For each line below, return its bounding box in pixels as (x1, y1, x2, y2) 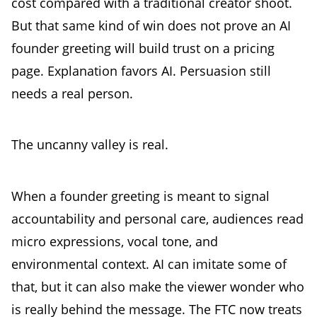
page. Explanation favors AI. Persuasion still (11, 62, 271, 79)
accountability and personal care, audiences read (11, 209, 304, 227)
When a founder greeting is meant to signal (11, 187, 270, 204)
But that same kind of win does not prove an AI (11, 16, 291, 34)
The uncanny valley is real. (11, 136, 168, 154)
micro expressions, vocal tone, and (11, 232, 218, 250)
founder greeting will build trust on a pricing (11, 39, 275, 57)
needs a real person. (11, 84, 133, 102)
